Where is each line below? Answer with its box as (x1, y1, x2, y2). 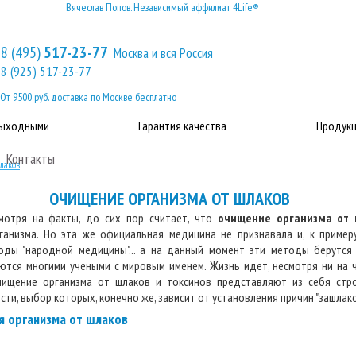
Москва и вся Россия (114, 44, 213, 62)
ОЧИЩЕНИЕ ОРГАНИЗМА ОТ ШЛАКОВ (49, 188, 290, 210)
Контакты (6, 149, 55, 168)
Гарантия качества (138, 118, 226, 133)
